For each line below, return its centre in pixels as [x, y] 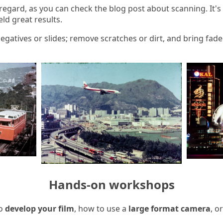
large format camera [169, 208]
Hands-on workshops [111, 184]
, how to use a [101, 208]
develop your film [40, 208]
